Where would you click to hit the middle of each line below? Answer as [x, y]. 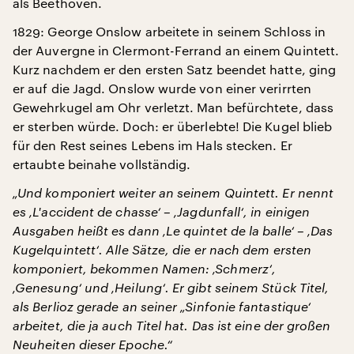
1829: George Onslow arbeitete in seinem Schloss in [169, 31]
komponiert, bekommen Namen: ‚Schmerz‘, [145, 268]
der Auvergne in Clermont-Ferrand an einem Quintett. [176, 50]
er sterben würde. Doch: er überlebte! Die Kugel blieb [173, 126]
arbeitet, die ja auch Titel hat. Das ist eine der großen [172, 325]
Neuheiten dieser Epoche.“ [93, 344]
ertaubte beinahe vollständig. [102, 164]
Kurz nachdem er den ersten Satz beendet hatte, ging [175, 69]
